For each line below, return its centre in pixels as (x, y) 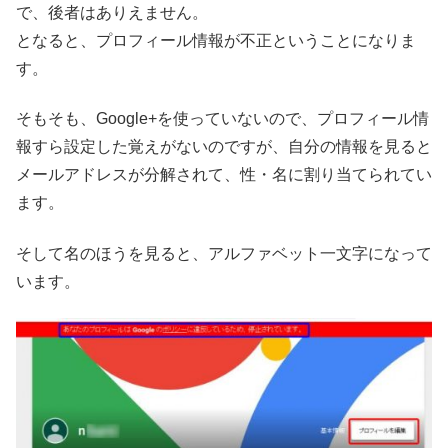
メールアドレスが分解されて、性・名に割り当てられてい (224, 175)
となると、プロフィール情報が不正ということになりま (216, 40)
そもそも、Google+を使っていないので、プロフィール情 (222, 119)
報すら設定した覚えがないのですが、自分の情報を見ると (224, 147)
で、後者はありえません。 (112, 12)
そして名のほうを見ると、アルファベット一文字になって (224, 253)
